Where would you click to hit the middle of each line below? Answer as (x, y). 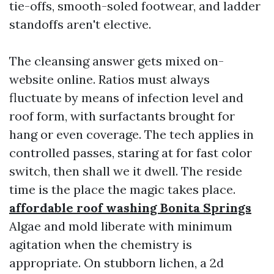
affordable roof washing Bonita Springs (130, 208)
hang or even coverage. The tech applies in (131, 134)
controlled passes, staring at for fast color (131, 153)
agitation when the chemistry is (101, 244)
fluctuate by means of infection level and (126, 98)
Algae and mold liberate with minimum (121, 226)
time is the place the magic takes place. (122, 189)
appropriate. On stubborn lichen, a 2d (117, 263)
